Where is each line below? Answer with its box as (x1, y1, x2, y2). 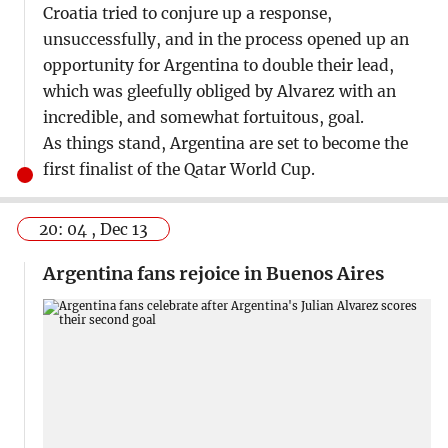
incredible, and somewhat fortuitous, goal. (42, 108, 364, 128)
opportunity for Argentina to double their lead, (42, 56, 394, 76)
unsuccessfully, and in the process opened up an (42, 30, 409, 50)
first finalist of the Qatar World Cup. (42, 160, 315, 180)
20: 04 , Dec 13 (39, 220, 149, 240)
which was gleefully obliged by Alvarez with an (42, 82, 396, 102)
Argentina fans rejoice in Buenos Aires (42, 261, 384, 285)
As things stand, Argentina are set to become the (42, 134, 408, 154)
